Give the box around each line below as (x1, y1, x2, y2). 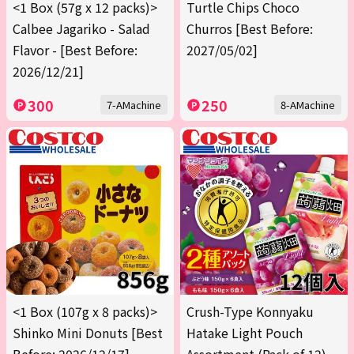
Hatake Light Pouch (186, 323, 303, 343)
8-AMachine (281, 97, 335, 113)
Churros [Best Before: (186, 19, 313, 39)
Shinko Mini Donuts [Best (13, 323, 163, 343)
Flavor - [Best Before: (13, 40, 137, 60)
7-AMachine (107, 97, 161, 113)
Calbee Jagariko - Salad (13, 19, 150, 39)
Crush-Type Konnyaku (186, 302, 314, 322)
